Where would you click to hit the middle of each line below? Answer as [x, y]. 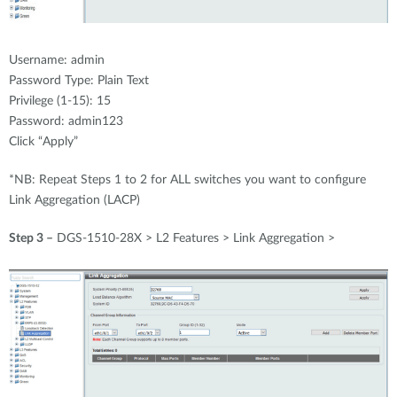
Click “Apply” [43, 141]
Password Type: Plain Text [79, 80]
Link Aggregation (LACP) [74, 200]
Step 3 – [31, 238]
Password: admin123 [66, 121]
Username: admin [57, 60]
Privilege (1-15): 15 [60, 101]
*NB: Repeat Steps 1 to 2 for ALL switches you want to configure [187, 179]
